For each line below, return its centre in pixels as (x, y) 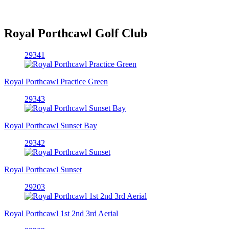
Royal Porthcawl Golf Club (76, 33)
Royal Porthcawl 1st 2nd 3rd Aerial (61, 213)
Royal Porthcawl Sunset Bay (51, 125)
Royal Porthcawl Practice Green (56, 81)
